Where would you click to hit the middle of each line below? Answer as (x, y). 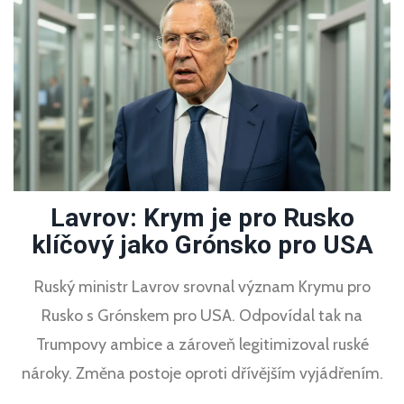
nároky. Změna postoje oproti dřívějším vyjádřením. (202, 373)
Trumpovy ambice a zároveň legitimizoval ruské (202, 344)
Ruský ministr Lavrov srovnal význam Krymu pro (202, 286)
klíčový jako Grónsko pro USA (202, 244)
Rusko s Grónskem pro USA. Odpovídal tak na (202, 315)
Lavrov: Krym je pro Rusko (202, 217)
